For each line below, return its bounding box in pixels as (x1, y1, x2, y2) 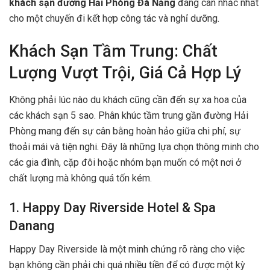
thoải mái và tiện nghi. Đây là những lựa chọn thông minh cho (9, 140, 259, 152)
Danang (9, 218, 54, 234)
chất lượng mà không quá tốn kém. (9, 172, 152, 184)
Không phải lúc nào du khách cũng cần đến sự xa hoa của (9, 93, 246, 105)
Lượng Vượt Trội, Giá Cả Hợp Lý (9, 63, 241, 83)
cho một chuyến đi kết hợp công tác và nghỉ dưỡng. (9, 13, 219, 25)
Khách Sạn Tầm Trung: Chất (9, 41, 218, 61)
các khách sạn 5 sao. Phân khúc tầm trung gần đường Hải (9, 109, 248, 121)
